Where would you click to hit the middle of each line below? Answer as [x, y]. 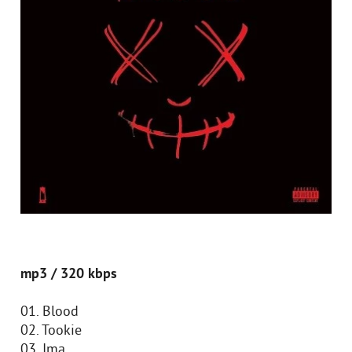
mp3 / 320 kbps [69, 275]
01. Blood [49, 312]
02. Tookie [51, 331]
